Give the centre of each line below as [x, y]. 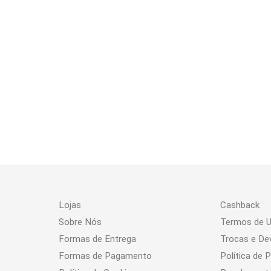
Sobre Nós [80, 222]
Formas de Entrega [98, 239]
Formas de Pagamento [106, 256]
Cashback [240, 205]
